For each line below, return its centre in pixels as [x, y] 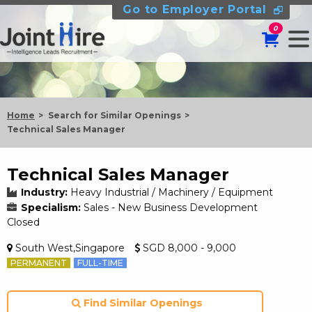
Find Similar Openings [141, 303]
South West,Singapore [69, 248]
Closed [23, 222]
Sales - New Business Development [171, 208]
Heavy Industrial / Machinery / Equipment [172, 192]
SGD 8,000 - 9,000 [188, 248]
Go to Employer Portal [195, 9]
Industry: [44, 192]
